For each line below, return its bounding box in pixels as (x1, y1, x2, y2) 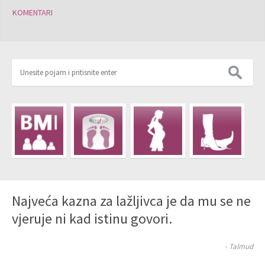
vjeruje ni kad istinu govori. (12, 209, 172, 228)
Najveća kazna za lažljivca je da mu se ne (12, 191, 251, 210)
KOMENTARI (12, 7, 53, 18)
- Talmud (225, 241, 253, 251)
